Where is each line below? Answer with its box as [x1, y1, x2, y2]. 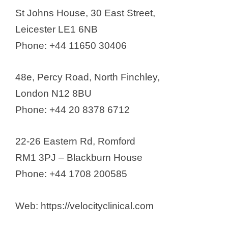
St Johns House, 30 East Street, [15, 7, 155, 18]
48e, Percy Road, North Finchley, [15, 71, 160, 82]
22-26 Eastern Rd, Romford [15, 136, 135, 147]
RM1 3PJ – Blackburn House [15, 152, 142, 163]
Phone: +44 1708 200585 [15, 168, 127, 180]
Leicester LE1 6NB [15, 23, 98, 35]
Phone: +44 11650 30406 [15, 40, 127, 51]
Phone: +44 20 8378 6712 [15, 104, 130, 115]
